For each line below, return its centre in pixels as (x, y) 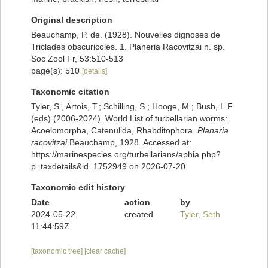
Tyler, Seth (200, 214)
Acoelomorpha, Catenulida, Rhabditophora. (114, 131)
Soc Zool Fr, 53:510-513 (77, 59)
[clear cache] (105, 252)
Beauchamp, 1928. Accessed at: (129, 143)
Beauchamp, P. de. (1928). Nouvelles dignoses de (126, 35)
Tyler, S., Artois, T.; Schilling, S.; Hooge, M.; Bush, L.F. (133, 107)
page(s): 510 (57, 71)
